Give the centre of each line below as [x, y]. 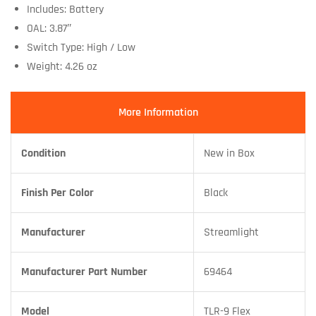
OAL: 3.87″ [49, 28]
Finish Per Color [57, 193]
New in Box [229, 154]
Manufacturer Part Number [84, 272]
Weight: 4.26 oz [62, 66]
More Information [158, 113]
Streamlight [231, 233]
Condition [43, 154]
